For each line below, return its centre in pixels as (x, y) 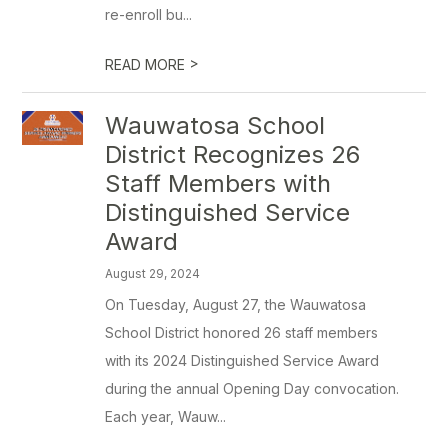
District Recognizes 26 (233, 154)
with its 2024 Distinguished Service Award (242, 360)
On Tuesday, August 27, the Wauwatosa (236, 304)
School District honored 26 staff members (242, 332)
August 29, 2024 (153, 273)
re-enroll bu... (149, 14)
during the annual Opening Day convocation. (252, 388)
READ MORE (147, 64)
